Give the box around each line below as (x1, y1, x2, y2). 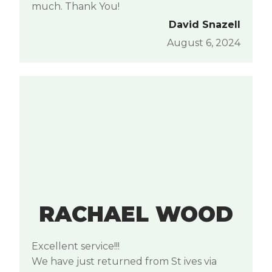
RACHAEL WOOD (39, 200, 233, 227)
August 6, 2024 (167, 36, 240, 49)
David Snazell (169, 18, 240, 30)
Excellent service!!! (32, 240, 120, 252)
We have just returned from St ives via (32, 255, 217, 267)
